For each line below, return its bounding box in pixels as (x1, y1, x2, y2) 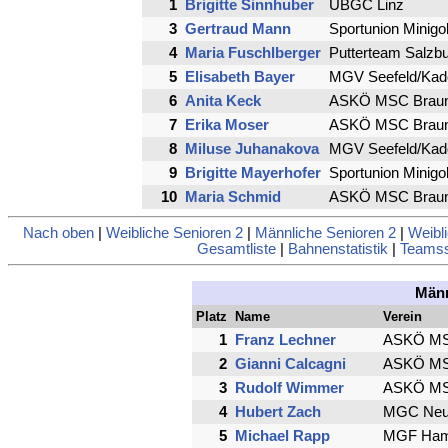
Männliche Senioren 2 (254, 225, 396, 242)
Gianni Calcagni (235, 356, 346, 373)
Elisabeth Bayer (184, 68, 295, 85)
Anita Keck (184, 92, 261, 109)
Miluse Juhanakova (184, 140, 319, 157)
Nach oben (22, 225, 94, 242)
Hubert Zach (235, 404, 321, 421)
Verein (383, 309, 422, 325)
